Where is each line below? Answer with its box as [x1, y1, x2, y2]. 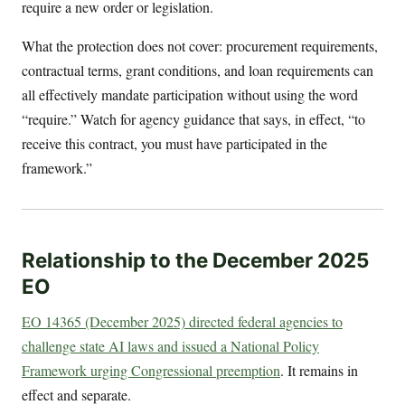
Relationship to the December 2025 [22, 247, 369, 272]
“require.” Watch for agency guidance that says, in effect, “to [22, 109, 365, 129]
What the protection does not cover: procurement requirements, [22, 36, 378, 56]
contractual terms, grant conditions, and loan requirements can [22, 61, 373, 80]
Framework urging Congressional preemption [22, 360, 280, 380]
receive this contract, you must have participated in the [22, 134, 327, 154]
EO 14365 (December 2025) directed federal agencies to [22, 311, 343, 331]
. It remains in [280, 360, 358, 380]
